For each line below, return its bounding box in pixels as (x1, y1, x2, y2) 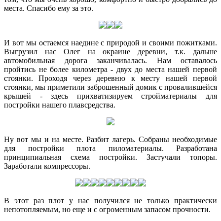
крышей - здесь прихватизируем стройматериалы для (4, 91, 217, 100)
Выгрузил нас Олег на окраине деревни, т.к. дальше (4, 47, 217, 56)
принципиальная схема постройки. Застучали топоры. (4, 152, 217, 161)
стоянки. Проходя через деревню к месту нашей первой (4, 74, 217, 82)
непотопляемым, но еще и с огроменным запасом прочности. (4, 205, 211, 214)
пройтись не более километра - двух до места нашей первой (4, 65, 217, 74)
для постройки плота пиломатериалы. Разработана (4, 144, 217, 152)
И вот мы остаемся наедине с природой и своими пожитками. (4, 38, 217, 47)
